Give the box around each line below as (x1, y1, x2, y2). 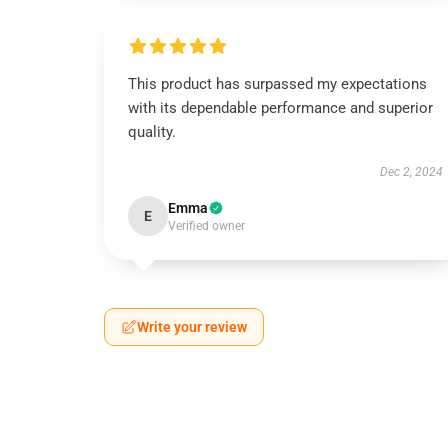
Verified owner (168, 219, 245, 233)
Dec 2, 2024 (379, 165, 443, 179)
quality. (128, 123, 176, 141)
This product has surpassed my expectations (128, 75, 427, 93)
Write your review (137, 319, 247, 335)
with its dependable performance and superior (128, 99, 433, 117)
